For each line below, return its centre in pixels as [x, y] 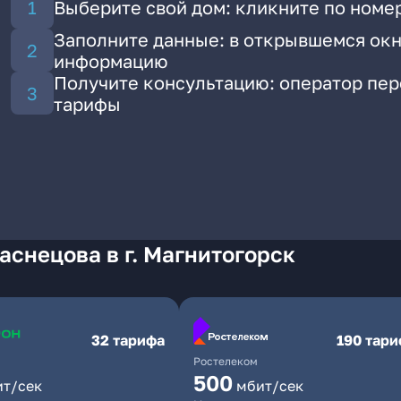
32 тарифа [128, 340]
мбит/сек [270, 386]
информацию [111, 61]
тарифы [87, 104]
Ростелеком [226, 361]
